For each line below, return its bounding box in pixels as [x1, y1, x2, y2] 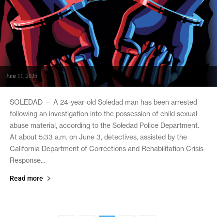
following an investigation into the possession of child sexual [10, 109, 197, 118]
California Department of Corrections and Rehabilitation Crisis [10, 144, 203, 153]
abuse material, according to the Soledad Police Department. [10, 121, 199, 130]
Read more [10, 174, 43, 182]
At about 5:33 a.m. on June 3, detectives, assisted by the [10, 132, 187, 141]
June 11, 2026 [6, 72, 37, 79]
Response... [10, 155, 45, 165]
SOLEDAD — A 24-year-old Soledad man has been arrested [10, 97, 197, 107]
